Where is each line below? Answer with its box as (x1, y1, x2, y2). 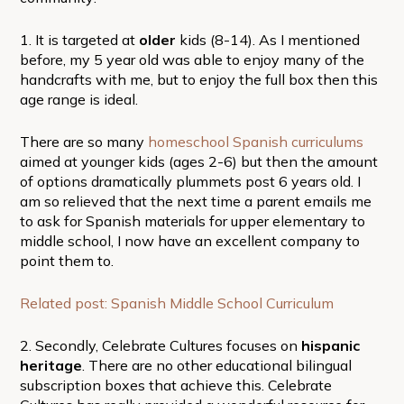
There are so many (19, 132, 148, 151)
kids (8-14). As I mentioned (175, 30, 360, 49)
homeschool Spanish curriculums (147, 132, 363, 151)
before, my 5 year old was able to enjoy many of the (19, 50, 364, 69)
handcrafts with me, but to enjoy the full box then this (19, 69, 378, 88)
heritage (19, 355, 82, 374)
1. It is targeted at (19, 30, 139, 49)
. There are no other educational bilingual (81, 355, 352, 374)
